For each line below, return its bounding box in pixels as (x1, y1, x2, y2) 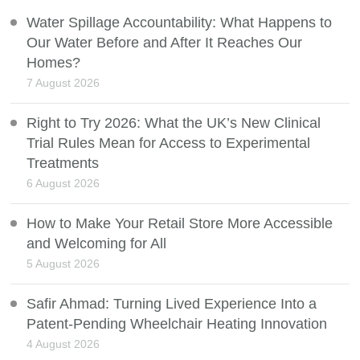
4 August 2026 (27, 337, 100, 350)
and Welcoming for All (27, 235, 167, 252)
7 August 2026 (27, 76, 100, 89)
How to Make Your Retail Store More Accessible (27, 215, 333, 231)
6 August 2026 (27, 176, 100, 190)
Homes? (27, 54, 81, 71)
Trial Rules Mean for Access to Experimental (27, 134, 311, 151)
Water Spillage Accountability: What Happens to (27, 14, 333, 31)
